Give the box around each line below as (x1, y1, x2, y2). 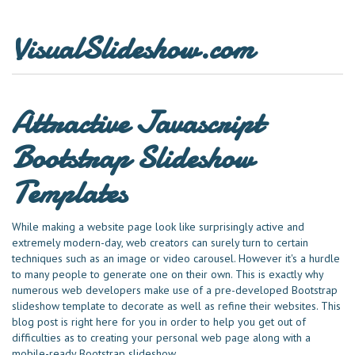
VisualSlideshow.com (12, 27, 254, 71)
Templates (12, 171, 127, 215)
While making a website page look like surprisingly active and (12, 219, 304, 234)
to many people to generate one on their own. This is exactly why (12, 267, 323, 281)
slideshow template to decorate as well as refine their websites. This (12, 299, 341, 313)
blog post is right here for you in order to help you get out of (12, 315, 306, 329)
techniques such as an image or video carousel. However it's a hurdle (12, 251, 340, 265)
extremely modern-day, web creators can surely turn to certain (12, 235, 308, 250)
